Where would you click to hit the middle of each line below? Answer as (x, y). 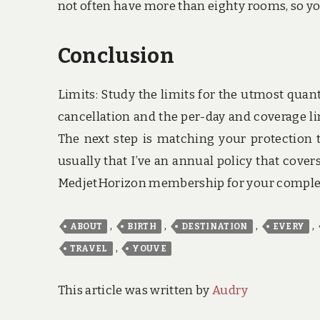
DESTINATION (214, 227)
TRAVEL (89, 249)
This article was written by (135, 290)
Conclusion (116, 56)
